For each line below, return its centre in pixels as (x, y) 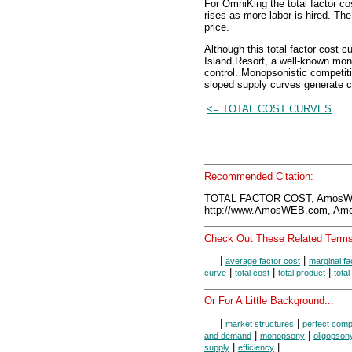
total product (302, 273)
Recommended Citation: (259, 176)
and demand (228, 335)
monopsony (282, 335)
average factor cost (263, 261)
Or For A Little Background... (269, 301)
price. (217, 27)
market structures (260, 323)
